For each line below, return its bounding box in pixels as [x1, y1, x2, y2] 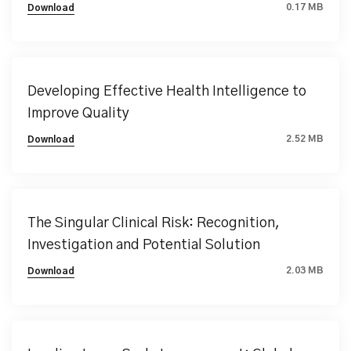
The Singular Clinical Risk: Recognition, [27, 216, 280, 230]
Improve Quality [27, 107, 129, 121]
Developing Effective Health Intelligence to [27, 85, 306, 99]
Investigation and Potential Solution [27, 238, 260, 252]
